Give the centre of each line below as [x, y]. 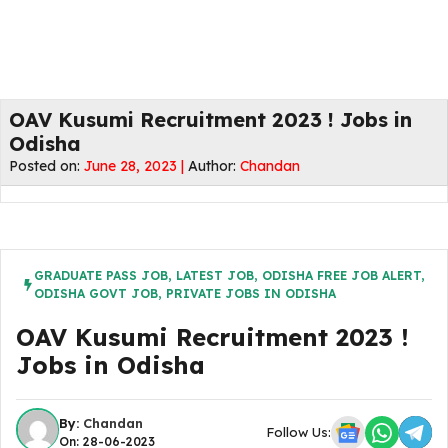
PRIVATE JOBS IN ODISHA [251, 293]
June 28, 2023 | [136, 166]
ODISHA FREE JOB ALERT [341, 275]
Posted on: [46, 166]
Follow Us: [298, 432]
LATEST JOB [215, 275]
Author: [214, 166]
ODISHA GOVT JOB [96, 293]
